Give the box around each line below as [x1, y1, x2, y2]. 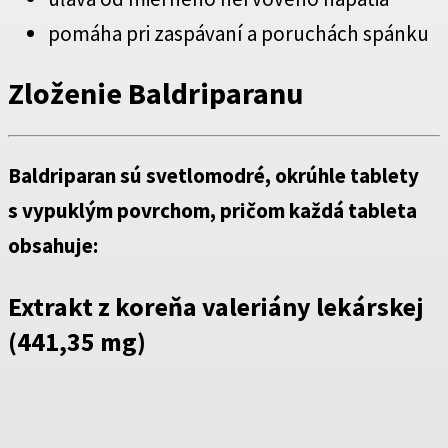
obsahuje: [8, 232, 98, 260]
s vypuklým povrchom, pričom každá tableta [8, 197, 417, 225]
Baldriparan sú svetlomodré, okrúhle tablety [8, 162, 419, 190]
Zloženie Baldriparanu [8, 73, 303, 112]
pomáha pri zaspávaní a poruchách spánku [48, 19, 429, 47]
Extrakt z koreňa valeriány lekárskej [8, 290, 423, 324]
